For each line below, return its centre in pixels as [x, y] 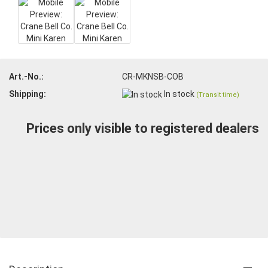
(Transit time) [218, 95]
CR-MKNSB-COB [153, 76]
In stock [180, 94]
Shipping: [28, 94]
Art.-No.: [26, 76]
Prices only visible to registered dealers [143, 129]
